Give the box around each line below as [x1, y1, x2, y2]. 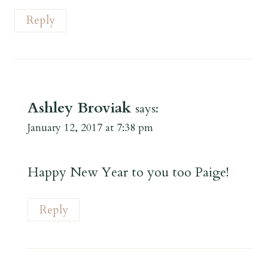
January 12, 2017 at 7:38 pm [28, 121, 153, 135]
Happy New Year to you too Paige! [28, 163, 229, 181]
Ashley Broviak [28, 98, 131, 118]
